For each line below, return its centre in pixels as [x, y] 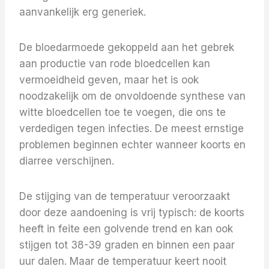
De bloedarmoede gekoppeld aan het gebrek [127, 48]
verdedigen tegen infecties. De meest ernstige [131, 129]
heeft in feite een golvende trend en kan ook [126, 229]
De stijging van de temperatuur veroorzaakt [125, 197]
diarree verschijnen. [67, 161]
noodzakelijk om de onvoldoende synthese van [132, 96]
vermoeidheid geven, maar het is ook [109, 80]
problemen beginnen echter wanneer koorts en [132, 145]
